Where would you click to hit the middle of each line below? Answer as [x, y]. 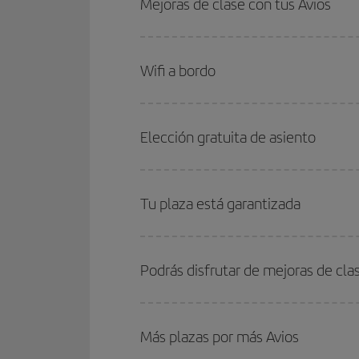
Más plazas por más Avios [220, 337]
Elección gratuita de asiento [228, 137]
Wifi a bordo [178, 71]
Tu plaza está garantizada [220, 204]
